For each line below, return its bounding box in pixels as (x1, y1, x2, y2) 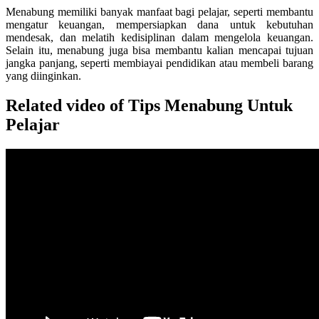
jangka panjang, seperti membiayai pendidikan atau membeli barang (6, 56, 313, 69)
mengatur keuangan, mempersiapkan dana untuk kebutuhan (6, 18, 313, 31)
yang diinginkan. (6, 69, 81, 82)
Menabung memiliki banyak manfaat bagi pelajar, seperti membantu (6, 5, 313, 18)
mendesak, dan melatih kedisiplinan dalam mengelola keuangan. (6, 31, 313, 43)
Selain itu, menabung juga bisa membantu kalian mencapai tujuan (6, 43, 313, 56)
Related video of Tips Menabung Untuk (6, 96, 293, 115)
